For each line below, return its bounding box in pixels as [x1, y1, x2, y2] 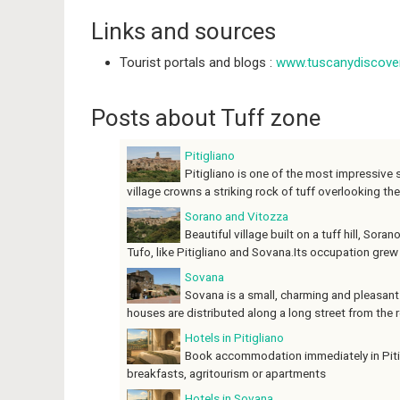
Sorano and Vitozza [185, 209, 288, 224]
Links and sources [91, 17, 276, 45]
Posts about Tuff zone [91, 104, 321, 132]
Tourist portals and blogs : [120, 54, 276, 71]
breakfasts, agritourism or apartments [127, 366, 326, 381]
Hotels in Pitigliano [185, 330, 284, 346]
